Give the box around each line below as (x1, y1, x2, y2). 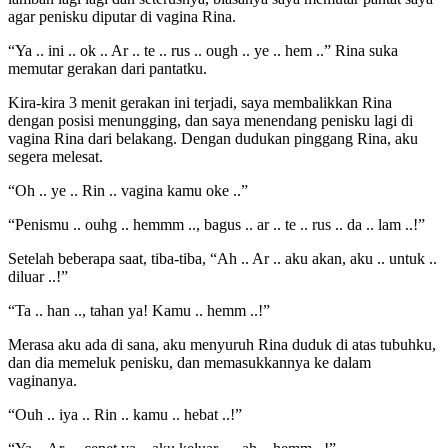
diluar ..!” (8, 268, 68, 286)
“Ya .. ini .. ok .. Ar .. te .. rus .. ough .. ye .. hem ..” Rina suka (8, 42, 398, 60)
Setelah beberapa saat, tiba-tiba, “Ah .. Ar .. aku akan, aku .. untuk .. (8, 250, 437, 268)
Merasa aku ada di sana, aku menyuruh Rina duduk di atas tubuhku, (8, 336, 436, 354)
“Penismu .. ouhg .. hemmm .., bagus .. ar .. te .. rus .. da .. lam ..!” (8, 216, 425, 234)
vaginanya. (8, 372, 77, 390)
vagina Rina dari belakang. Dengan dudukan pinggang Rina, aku (8, 130, 418, 148)
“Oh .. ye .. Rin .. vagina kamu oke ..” (8, 182, 248, 200)
